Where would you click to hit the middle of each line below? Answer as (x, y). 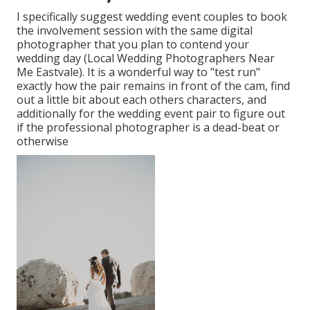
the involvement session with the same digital (135, 31)
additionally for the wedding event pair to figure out (151, 114)
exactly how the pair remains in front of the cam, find (153, 86)
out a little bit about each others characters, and (142, 100)
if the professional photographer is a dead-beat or (148, 128)
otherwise (43, 142)
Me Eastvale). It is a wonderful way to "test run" (138, 72)
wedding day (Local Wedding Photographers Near (146, 58)
